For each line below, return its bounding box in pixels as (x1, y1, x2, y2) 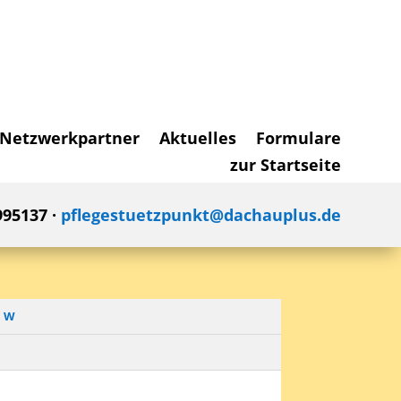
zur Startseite (229, 153, 341, 175)
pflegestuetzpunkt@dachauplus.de (60, 203, 341, 226)
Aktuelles (158, 126, 236, 149)
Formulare (255, 126, 341, 149)
